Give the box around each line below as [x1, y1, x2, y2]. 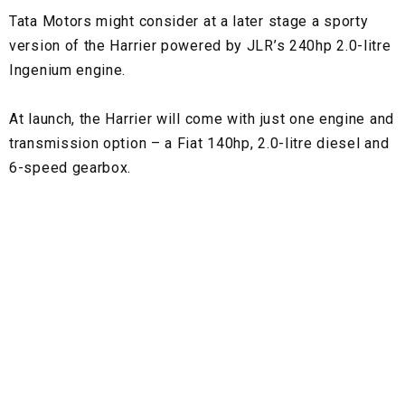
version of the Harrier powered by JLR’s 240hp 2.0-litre [9, 37, 391, 55]
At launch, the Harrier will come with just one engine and [9, 110, 394, 128]
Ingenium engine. [9, 61, 127, 80]
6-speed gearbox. [9, 159, 132, 177]
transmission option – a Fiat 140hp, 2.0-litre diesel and [9, 135, 390, 153]
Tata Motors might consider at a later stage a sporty [9, 13, 369, 31]
